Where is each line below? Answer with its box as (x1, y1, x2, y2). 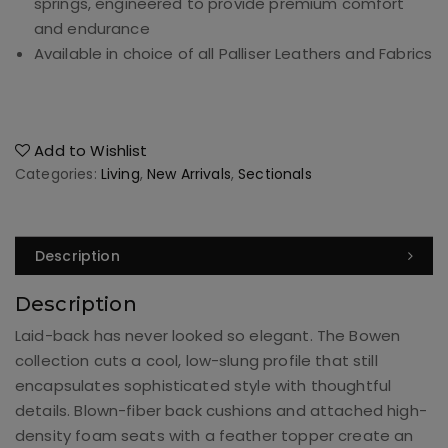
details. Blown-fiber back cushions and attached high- (15, 399, 427, 421)
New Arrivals (147, 163, 231, 184)
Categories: (15, 163, 101, 184)
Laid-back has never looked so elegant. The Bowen (15, 324, 401, 346)
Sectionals (238, 163, 312, 184)
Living (100, 163, 140, 184)
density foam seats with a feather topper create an (15, 424, 414, 446)
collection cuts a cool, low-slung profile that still (15, 349, 378, 371)
